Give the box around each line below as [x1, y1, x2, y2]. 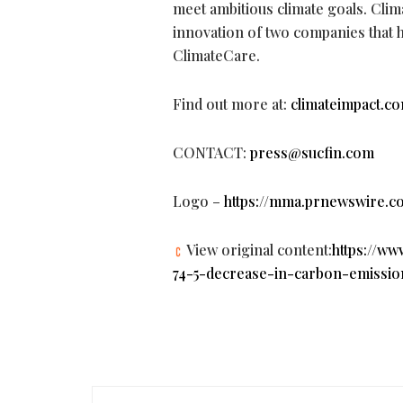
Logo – [173, 192, 224, 211]
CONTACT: [173, 143, 250, 163]
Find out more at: [173, 94, 291, 114]
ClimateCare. [173, 46, 260, 66]
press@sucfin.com [250, 143, 374, 163]
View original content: [184, 240, 332, 260]
